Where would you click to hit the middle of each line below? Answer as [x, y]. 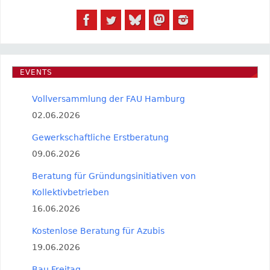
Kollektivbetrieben [70, 193]
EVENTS [36, 72]
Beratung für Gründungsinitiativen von [114, 176]
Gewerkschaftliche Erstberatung [100, 138]
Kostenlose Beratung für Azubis [98, 231]
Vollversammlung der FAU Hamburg [108, 99]
